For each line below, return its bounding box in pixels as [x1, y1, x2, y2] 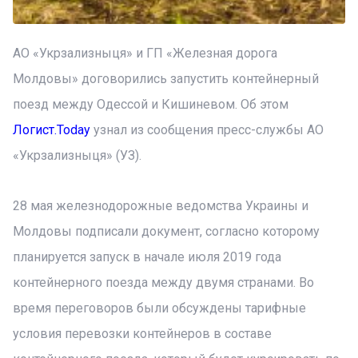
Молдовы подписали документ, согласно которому [13, 224, 320, 239]
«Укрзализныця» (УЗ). [13, 148, 141, 163]
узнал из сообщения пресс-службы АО [90, 122, 324, 137]
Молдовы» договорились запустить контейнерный [13, 71, 319, 86]
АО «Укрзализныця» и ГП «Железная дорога [13, 46, 277, 61]
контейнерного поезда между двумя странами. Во [13, 275, 314, 290]
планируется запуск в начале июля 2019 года [13, 249, 281, 265]
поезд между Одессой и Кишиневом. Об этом [13, 97, 288, 112]
